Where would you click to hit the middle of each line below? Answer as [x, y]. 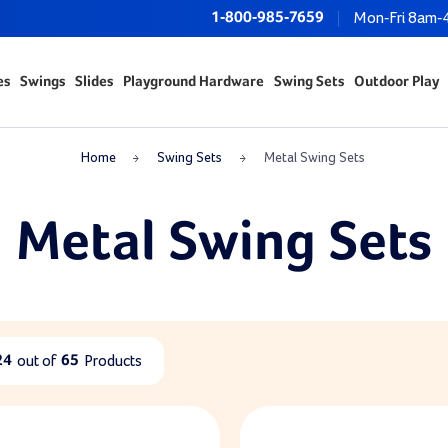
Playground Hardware [193, 81]
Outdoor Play [396, 81]
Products [113, 361]
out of [36, 361]
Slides [93, 81]
